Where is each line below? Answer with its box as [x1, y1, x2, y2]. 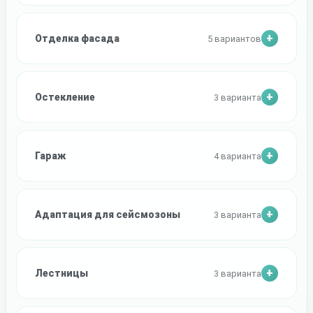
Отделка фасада [35, 33, 119, 45]
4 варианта [214, 150, 261, 161]
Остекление [35, 92, 95, 103]
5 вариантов [208, 33, 261, 44]
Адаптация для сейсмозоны [35, 209, 180, 221]
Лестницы [35, 268, 88, 279]
